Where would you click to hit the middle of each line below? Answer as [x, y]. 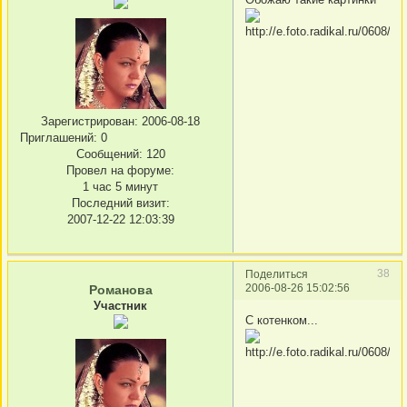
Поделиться [277, 274]
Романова [120, 290]
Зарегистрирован [88, 121]
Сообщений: [109, 154]
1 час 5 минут [120, 186]
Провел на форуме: [120, 170]
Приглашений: [59, 137]
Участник [120, 306]
